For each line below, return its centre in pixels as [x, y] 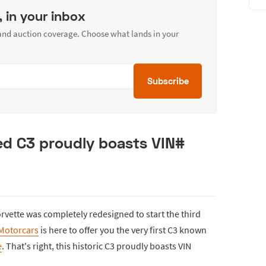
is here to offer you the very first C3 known [123, 229]
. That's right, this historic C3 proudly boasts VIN [96, 246]
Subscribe [168, 80]
